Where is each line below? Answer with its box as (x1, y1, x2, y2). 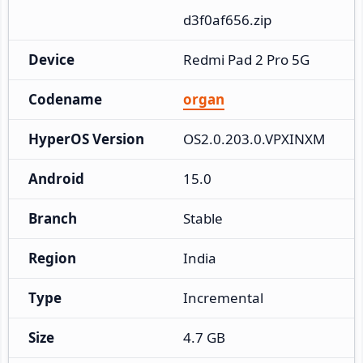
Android (28, 169, 84, 188)
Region (28, 248, 76, 267)
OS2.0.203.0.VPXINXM (183, 129, 325, 148)
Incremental (183, 288, 263, 307)
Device (28, 49, 75, 69)
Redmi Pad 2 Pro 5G (183, 49, 310, 69)
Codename (28, 89, 102, 109)
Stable (183, 208, 223, 228)
